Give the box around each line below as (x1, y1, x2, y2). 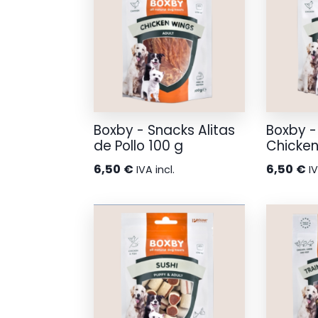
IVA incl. (136, 162, 175, 177)
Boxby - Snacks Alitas (94, 121, 235, 141)
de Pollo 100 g (94, 136, 183, 156)
